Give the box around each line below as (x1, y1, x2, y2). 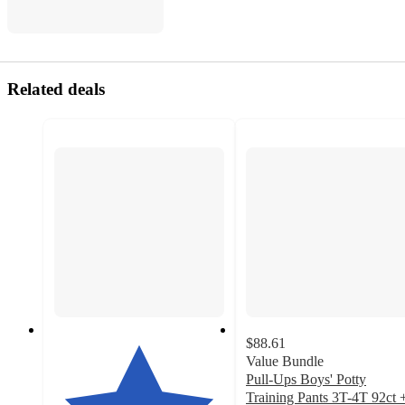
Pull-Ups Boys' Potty (246, 371, 366, 387)
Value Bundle (246, 353, 324, 369)
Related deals (7, 79, 105, 99)
